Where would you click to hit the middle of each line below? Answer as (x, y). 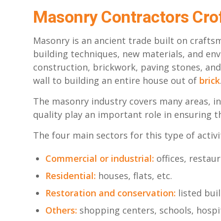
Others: (61, 210)
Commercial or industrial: (100, 158)
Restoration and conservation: (110, 193)
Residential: (72, 175)
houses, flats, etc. (135, 175)
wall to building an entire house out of (116, 80)
